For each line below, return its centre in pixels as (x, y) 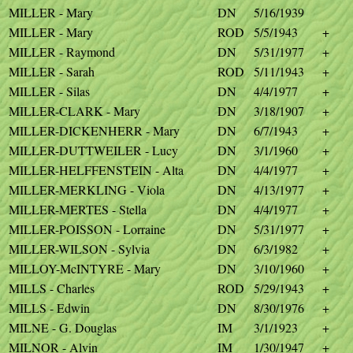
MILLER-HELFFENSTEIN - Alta (96, 170)
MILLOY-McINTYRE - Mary (85, 268)
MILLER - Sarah (52, 71)
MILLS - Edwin (49, 308)
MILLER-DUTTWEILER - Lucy (93, 150)
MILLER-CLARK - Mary (74, 111)
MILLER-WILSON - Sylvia (79, 249)
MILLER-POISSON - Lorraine (87, 229)
